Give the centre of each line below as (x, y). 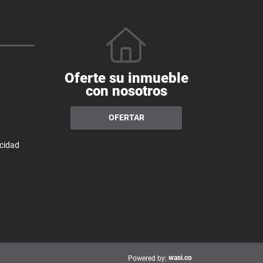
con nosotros (126, 91)
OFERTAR (126, 118)
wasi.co (180, 257)
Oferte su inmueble (126, 78)
